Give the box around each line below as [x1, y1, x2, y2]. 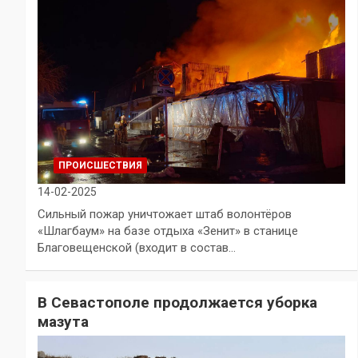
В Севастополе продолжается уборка [38, 292, 317, 312]
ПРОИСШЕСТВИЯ [58, 159, 142, 171]
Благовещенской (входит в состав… [38, 240, 236, 255]
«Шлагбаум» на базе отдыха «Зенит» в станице [38, 223, 298, 238]
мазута [38, 312, 89, 331]
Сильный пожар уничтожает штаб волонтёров [38, 206, 292, 221]
